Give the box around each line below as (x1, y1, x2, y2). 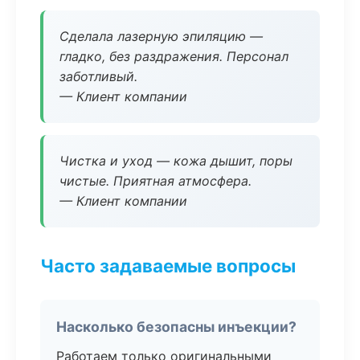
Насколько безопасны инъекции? (56, 318, 297, 335)
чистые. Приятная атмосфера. (59, 173, 252, 189)
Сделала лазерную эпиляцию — (59, 28, 263, 44)
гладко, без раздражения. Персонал (59, 48, 288, 64)
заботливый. (59, 68, 137, 84)
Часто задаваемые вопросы (40, 255, 296, 276)
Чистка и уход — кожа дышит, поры (59, 153, 292, 169)
